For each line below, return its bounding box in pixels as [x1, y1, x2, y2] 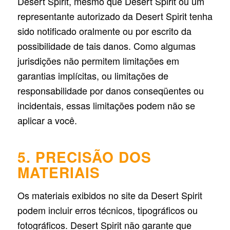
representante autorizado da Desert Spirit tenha [17, 9, 213, 23]
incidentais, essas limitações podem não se [17, 99, 195, 112]
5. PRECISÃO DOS [17, 146, 151, 168]
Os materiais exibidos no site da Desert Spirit [17, 188, 202, 202]
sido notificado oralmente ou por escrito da [17, 24, 191, 38]
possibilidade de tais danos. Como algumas [17, 39, 196, 53]
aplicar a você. [17, 113, 77, 127]
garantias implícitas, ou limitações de [17, 69, 168, 83]
